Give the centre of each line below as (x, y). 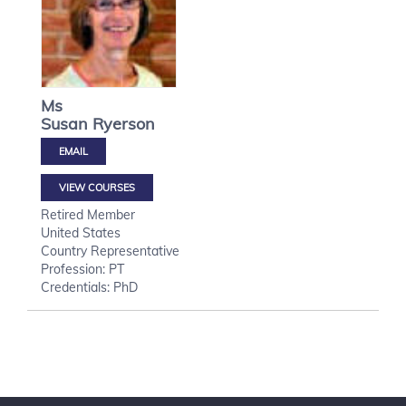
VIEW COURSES (97, 188)
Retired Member (88, 215)
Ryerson (124, 124)
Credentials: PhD (89, 287)
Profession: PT (82, 269)
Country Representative (110, 251)
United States (81, 233)
